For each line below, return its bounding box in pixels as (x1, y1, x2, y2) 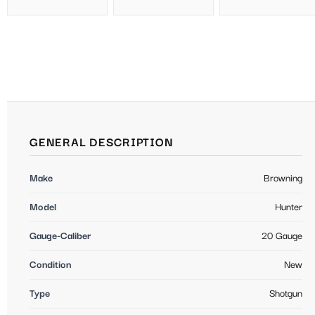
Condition (30, 259, 71, 271)
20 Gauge (262, 230, 302, 242)
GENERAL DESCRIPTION (30, 136, 174, 150)
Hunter (275, 201, 302, 213)
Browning (264, 172, 302, 184)
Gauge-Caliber (30, 230, 91, 242)
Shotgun (269, 288, 302, 300)
